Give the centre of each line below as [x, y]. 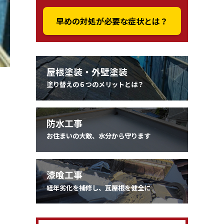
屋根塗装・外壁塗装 [87, 71]
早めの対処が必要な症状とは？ [112, 21]
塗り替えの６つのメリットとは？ [95, 84]
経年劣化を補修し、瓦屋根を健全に [98, 187]
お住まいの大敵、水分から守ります [98, 136]
